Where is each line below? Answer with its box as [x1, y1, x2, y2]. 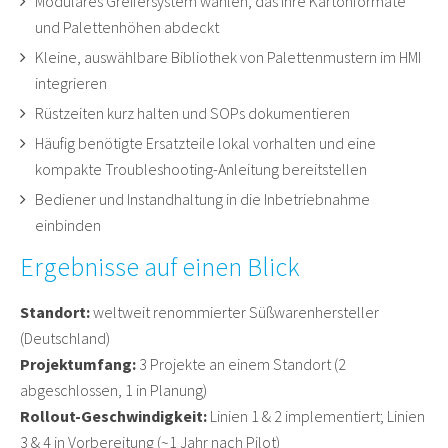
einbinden [35, 215, 101, 236]
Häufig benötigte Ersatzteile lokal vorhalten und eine [35, 133, 376, 154]
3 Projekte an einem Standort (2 [136, 354, 346, 375]
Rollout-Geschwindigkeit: [20, 406, 207, 427]
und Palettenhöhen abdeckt [35, 17, 219, 38]
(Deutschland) [20, 328, 110, 349]
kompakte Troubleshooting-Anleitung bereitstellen [35, 159, 367, 180]
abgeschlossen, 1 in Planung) [20, 380, 207, 401]
